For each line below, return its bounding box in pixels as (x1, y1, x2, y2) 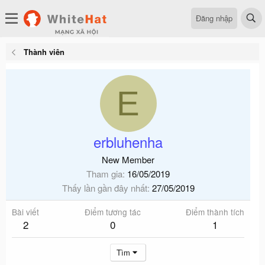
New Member (102, 153, 154, 166)
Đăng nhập (196, 12, 232, 24)
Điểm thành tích (186, 206, 244, 218)
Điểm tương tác (84, 206, 141, 218)
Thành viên (23, 46, 64, 57)
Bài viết (12, 206, 39, 218)
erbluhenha (93, 131, 163, 152)
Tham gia (86, 167, 122, 180)
